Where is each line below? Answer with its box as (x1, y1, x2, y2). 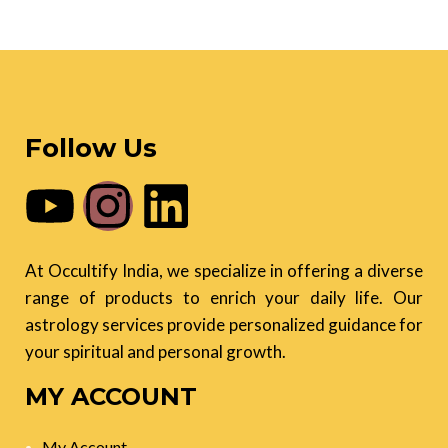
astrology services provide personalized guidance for (25, 313, 423, 335)
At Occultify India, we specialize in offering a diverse (25, 259, 423, 281)
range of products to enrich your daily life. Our (25, 286, 423, 308)
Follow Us (25, 131, 157, 164)
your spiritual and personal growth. (25, 340, 286, 362)
